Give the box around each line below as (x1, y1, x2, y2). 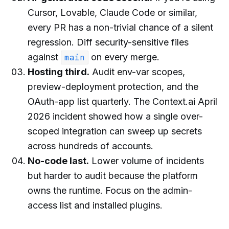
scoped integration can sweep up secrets (28, 126, 202, 137)
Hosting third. (28, 66, 89, 78)
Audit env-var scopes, (89, 66, 185, 78)
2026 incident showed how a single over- (28, 111, 203, 122)
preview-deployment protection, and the (28, 81, 198, 93)
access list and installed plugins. (28, 200, 163, 211)
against (28, 52, 61, 63)
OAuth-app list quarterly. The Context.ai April (28, 96, 217, 107)
